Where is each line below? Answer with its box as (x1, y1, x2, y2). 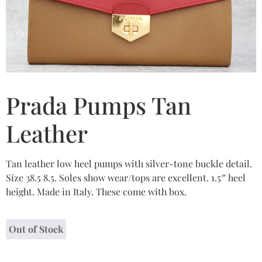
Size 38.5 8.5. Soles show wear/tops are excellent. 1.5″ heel (6, 171, 246, 184)
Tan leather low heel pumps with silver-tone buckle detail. (6, 157, 252, 170)
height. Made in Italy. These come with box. (6, 185, 187, 198)
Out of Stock (9, 222, 63, 235)
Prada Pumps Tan (6, 89, 191, 121)
